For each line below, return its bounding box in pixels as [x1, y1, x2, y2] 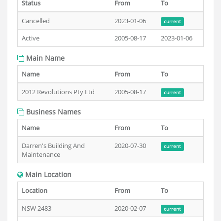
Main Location [23, 170, 72, 179]
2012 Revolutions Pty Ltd [22, 87, 95, 96]
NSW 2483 [22, 204, 51, 213]
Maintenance [22, 150, 60, 159]
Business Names [24, 107, 81, 116]
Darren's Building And [22, 141, 85, 150]
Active [22, 34, 39, 42]
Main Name [24, 53, 65, 63]
